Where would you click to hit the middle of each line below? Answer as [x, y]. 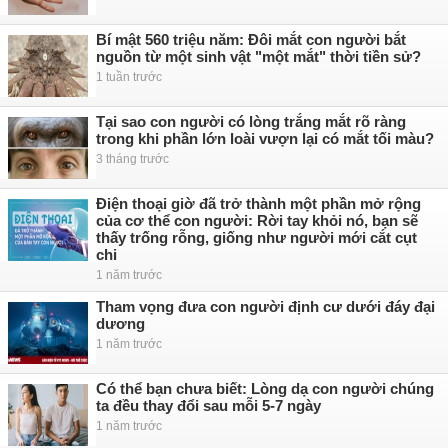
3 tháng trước [132, 159]
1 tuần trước [129, 77]
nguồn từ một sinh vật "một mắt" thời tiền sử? [258, 56]
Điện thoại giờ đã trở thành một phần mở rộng [258, 203]
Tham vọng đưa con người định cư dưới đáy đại [265, 306]
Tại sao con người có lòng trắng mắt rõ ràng [251, 121]
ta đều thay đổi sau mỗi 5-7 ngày [208, 405]
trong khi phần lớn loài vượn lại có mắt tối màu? [265, 138]
